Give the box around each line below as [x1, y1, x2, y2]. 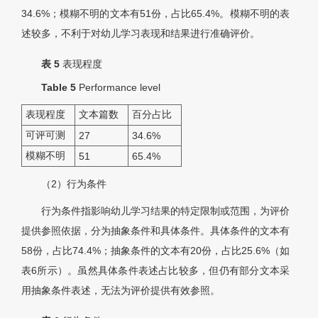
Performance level [79, 82, 160, 94]
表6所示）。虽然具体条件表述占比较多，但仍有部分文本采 [21, 265, 290, 277]
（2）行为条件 [41, 178, 106, 190]
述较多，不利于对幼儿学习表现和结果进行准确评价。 [21, 28, 260, 40]
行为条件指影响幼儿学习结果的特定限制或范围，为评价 [41, 205, 290, 217]
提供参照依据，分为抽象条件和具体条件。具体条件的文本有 [21, 225, 290, 237]
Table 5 [41, 82, 79, 94]
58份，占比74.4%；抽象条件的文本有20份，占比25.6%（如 [21, 245, 290, 257]
